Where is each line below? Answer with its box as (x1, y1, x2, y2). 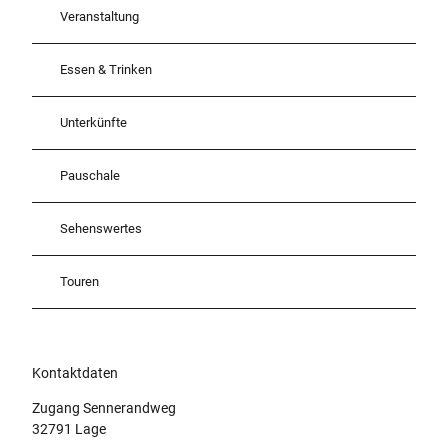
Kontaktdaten (32, 364, 118, 381)
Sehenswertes (60, 221, 142, 237)
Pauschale (60, 168, 120, 184)
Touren (60, 274, 99, 290)
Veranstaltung (60, 9, 139, 25)
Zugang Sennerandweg (32, 399, 176, 416)
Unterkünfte (60, 115, 127, 131)
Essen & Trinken (60, 62, 152, 78)
